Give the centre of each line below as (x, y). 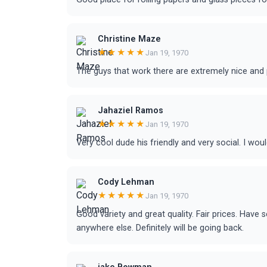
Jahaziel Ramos (131, 111)
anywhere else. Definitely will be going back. (160, 228)
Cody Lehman (126, 182)
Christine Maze (129, 39)
